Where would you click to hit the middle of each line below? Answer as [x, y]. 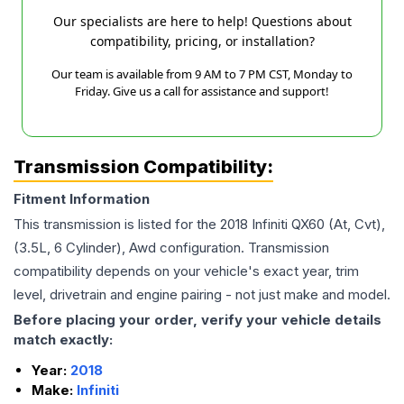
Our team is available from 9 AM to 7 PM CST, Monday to [202, 74]
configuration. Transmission [243, 248]
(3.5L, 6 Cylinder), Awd [85, 248]
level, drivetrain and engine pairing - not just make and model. [202, 295]
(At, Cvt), [357, 225]
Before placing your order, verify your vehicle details [197, 320]
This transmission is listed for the [117, 225]
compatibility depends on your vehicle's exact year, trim [186, 271]
